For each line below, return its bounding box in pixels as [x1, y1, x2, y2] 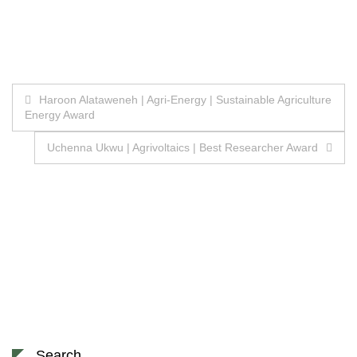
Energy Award [25, 108, 95, 122]
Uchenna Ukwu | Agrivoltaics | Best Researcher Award [47, 141, 318, 155]
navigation [11, 117, 128, 147]
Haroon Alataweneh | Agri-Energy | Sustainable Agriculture [39, 93, 331, 107]
